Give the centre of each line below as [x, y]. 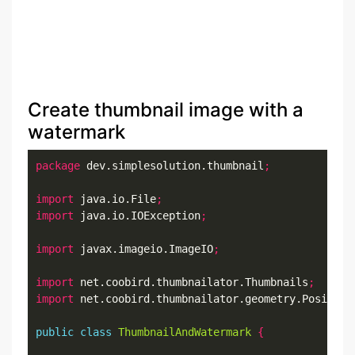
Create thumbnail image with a [166, 109]
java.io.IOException [137, 215]
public [55, 332]
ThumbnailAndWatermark [185, 332]
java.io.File [115, 198]
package [58, 165]
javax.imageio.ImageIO [143, 248]
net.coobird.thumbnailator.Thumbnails [191, 282]
